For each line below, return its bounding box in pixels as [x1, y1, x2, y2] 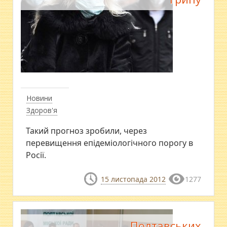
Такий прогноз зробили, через [26, 125, 147, 136]
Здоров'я [26, 105, 58, 115]
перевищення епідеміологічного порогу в [26, 137, 194, 148]
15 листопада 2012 [100, 174, 166, 184]
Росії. [26, 149, 47, 161]
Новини [26, 93, 53, 103]
